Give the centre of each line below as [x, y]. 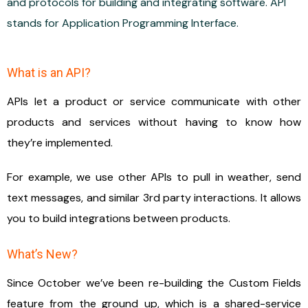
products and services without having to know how [154, 122]
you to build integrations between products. [119, 218]
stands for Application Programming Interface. [123, 23]
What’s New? [42, 254]
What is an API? [49, 72]
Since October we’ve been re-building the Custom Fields [154, 283]
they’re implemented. [60, 142]
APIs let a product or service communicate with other [154, 101]
